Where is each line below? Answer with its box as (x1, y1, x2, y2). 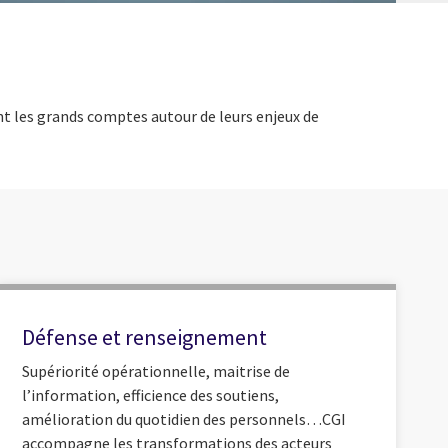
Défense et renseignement (21, 323, 267, 352)
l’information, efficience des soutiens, (21, 384, 279, 405)
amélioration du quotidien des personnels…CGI (21, 408, 346, 429)
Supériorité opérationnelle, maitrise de (21, 360, 290, 381)
